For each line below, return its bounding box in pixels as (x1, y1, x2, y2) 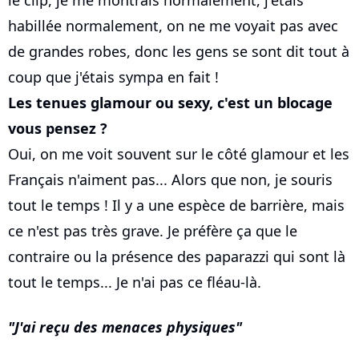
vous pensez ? (8, 119, 107, 139)
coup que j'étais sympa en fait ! (8, 67, 219, 87)
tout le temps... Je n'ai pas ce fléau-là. (8, 272, 261, 292)
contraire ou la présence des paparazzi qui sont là (8, 247, 345, 267)
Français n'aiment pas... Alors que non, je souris (8, 170, 333, 190)
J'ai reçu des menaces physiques (14, 317, 236, 337)
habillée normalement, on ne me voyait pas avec (8, 16, 338, 36)
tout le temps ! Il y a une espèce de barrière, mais (8, 196, 345, 216)
